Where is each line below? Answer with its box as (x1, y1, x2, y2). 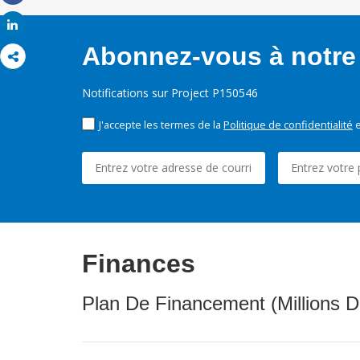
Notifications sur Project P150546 (82, 85, 258, 101)
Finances (82, 249, 195, 279)
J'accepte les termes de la (99, 117, 223, 133)
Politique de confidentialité (223, 117, 353, 133)
